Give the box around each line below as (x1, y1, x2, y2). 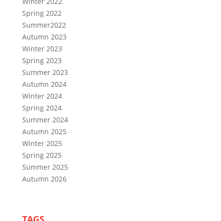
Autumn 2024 (22, 79, 67, 89)
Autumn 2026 (22, 174, 67, 184)
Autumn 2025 (22, 127, 67, 136)
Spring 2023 (22, 56, 62, 65)
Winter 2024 (22, 91, 62, 101)
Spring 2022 (22, 8, 62, 18)
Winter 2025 (22, 139, 62, 148)
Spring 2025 (22, 150, 62, 160)
